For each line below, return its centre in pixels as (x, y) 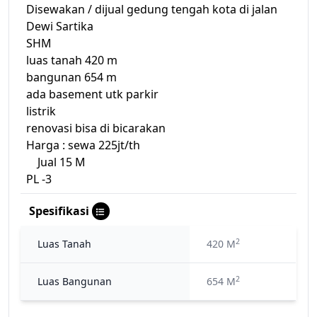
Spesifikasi (59, 211)
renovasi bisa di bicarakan (96, 128)
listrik (41, 111)
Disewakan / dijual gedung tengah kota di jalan (152, 9)
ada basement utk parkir (92, 94)
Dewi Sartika (60, 26)
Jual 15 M (56, 162)
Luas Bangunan (75, 281)
